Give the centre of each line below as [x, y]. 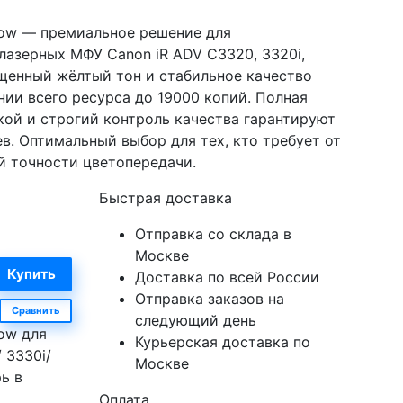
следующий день [195, 321]
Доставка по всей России [227, 278]
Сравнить [35, 311]
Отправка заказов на [209, 299]
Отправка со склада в [213, 234]
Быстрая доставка [165, 198]
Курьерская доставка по [222, 342]
